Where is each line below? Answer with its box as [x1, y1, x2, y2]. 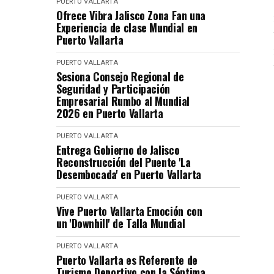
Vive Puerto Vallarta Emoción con [56, 202, 202, 219]
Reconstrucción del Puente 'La [56, 154, 191, 170]
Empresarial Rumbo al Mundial [56, 92, 190, 109]
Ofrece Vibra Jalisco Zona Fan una [56, 7, 206, 23]
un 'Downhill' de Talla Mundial [56, 215, 185, 231]
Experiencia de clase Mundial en [56, 19, 198, 35]
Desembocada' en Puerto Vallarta [56, 166, 201, 182]
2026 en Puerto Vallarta [56, 105, 163, 121]
